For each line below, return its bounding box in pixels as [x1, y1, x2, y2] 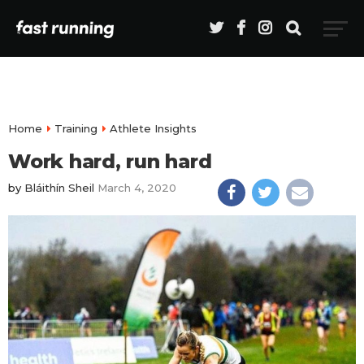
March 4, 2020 [97, 181, 176, 194]
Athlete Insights [110, 122, 197, 135]
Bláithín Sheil [24, 181, 94, 194]
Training [54, 122, 97, 135]
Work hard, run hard [8, 149, 212, 173]
